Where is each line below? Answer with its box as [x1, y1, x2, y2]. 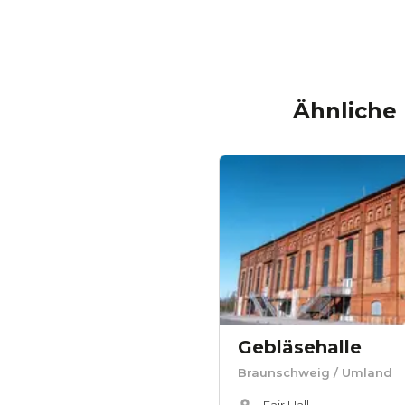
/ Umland [330, 365, 392, 381]
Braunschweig [238, 365, 330, 381]
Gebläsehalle [238, 336, 362, 359]
